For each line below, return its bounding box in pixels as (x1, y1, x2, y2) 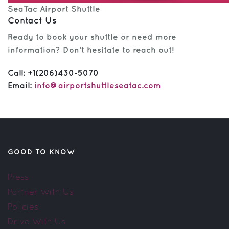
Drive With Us (8, 216, 65, 226)
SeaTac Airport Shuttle (8, 5, 100, 13)
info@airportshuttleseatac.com (34, 82, 161, 90)
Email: (8, 82, 34, 90)
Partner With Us (8, 187, 74, 196)
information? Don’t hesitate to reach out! (8, 46, 174, 54)
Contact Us (8, 16, 56, 25)
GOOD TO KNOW (8, 148, 75, 155)
